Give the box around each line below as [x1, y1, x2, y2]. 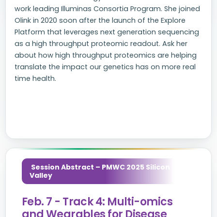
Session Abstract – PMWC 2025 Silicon [30, 162, 170, 172]
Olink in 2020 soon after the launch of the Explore [15, 15, 186, 25]
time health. [15, 74, 56, 83]
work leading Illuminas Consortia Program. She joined [15, 4, 200, 14]
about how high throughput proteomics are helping [15, 50, 197, 60]
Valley [30, 170, 52, 180]
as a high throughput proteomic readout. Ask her [15, 39, 187, 48]
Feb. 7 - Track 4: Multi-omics [22, 194, 173, 209]
